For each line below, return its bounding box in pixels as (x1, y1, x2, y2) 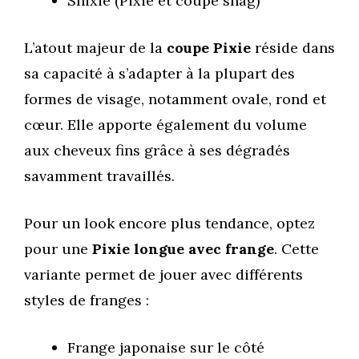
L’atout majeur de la (24, 38, 167, 57)
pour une (24, 239, 92, 258)
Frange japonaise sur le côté (67, 337, 264, 357)
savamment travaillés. (24, 166, 175, 185)
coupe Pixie (167, 38, 251, 57)
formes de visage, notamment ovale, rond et (24, 89, 326, 108)
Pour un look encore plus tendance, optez (24, 213, 315, 232)
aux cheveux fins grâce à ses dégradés (24, 140, 290, 159)
